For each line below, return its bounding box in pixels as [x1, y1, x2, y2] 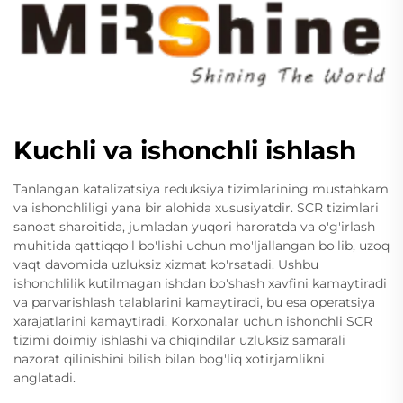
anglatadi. [13, 369, 76, 386]
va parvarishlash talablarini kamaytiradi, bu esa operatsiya [13, 293, 375, 310]
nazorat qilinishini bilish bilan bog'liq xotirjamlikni [13, 350, 325, 367]
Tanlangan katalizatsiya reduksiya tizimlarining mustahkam [13, 180, 389, 197]
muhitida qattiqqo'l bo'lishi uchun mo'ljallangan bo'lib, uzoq [13, 237, 390, 254]
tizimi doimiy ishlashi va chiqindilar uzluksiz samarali [13, 331, 345, 348]
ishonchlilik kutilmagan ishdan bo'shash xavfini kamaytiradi [13, 274, 387, 291]
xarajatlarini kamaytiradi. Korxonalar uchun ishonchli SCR [13, 312, 372, 329]
